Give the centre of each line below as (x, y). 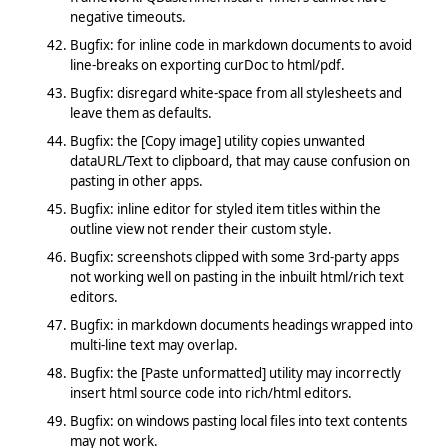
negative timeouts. (127, 16)
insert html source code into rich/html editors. (210, 392)
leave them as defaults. (140, 112)
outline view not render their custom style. (200, 228)
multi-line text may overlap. (153, 344)
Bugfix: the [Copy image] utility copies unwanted (217, 140)
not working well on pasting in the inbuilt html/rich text (236, 276)
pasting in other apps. (136, 180)
